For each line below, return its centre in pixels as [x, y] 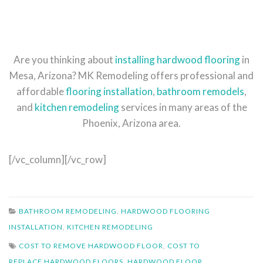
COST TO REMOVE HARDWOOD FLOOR [91, 246]
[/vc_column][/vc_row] [58, 160]
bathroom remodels [200, 92]
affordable [41, 92]
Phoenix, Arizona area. [131, 123]
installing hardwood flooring [178, 60]
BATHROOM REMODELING [68, 211]
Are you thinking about [64, 60]
